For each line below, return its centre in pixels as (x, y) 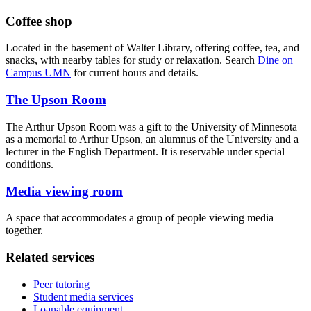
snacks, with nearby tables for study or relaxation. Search (132, 60)
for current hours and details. (135, 73)
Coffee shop (39, 21)
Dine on (275, 60)
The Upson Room (56, 100)
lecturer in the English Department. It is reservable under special (145, 151)
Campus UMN (38, 73)
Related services (50, 257)
